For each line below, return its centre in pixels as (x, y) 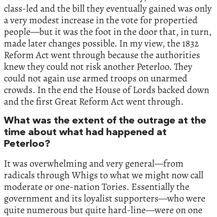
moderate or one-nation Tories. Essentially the (97, 186)
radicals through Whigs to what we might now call (104, 175)
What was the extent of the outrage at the (105, 121)
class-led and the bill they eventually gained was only (108, 8)
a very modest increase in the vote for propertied (101, 20)
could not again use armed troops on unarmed (96, 78)
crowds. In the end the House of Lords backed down (107, 90)
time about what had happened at (85, 132)
